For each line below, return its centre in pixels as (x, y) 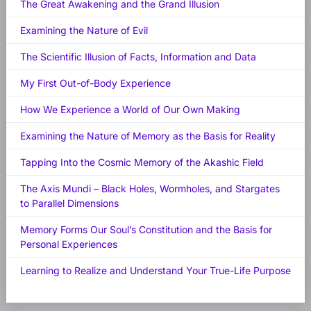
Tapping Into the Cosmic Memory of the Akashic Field (142, 162)
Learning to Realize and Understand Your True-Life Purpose (155, 271)
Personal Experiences (68, 244)
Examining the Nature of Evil (84, 31)
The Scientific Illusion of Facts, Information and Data (138, 57)
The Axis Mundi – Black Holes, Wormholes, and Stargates (150, 189)
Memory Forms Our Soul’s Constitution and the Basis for (146, 230)
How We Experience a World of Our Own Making (130, 110)
